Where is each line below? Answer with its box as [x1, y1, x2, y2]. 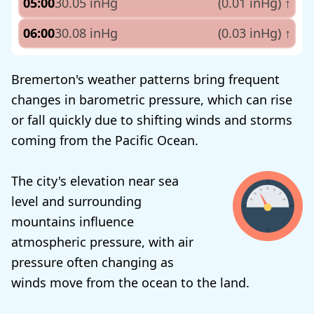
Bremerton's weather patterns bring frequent [11, 71, 280, 88]
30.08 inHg [55, 25, 118, 42]
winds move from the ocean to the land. [11, 274, 250, 292]
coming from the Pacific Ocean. [11, 132, 198, 149]
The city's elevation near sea [11, 172, 179, 190]
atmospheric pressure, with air [11, 233, 193, 251]
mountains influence [11, 213, 134, 231]
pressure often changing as [11, 254, 174, 271]
